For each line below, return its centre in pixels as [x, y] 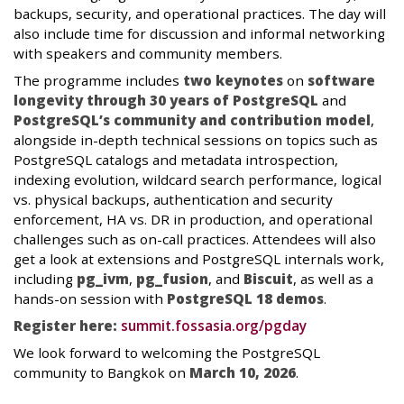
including [45, 279]
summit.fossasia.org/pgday [214, 326]
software [341, 81]
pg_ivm [103, 279]
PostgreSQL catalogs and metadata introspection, [176, 160]
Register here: [65, 326]
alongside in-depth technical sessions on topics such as [196, 140]
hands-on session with [90, 299]
